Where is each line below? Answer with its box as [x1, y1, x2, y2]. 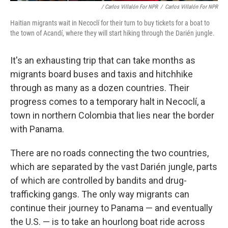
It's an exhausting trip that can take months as [10, 54, 195, 66]
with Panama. [10, 123, 64, 134]
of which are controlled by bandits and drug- [10, 175, 187, 186]
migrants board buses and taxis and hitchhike [10, 68, 193, 79]
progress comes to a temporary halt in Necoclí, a [10, 96, 205, 107]
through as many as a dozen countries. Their [10, 82, 189, 93]
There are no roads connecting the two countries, [10, 147, 209, 158]
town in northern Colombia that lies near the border [10, 109, 214, 121]
